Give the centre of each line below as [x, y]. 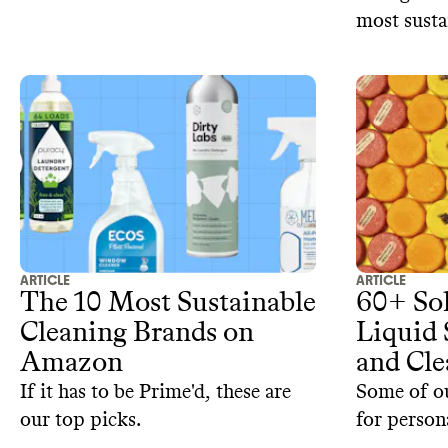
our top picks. [80, 419]
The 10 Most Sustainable [168, 302]
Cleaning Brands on [137, 332]
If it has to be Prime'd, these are [155, 391]
